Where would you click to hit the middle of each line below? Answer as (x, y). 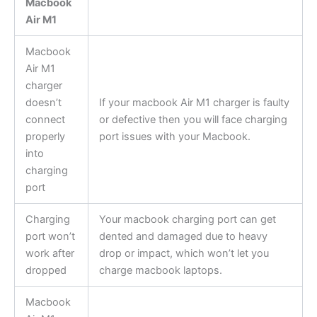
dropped (46, 271)
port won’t (50, 237)
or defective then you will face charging (193, 120)
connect (45, 120)
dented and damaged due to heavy (183, 237)
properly (45, 137)
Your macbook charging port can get (187, 220)
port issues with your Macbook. (174, 137)
